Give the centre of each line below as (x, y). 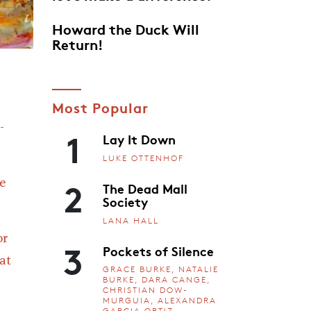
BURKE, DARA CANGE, (157, 280)
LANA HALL (131, 220)
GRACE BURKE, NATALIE (161, 269)
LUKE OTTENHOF (143, 158)
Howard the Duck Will (125, 29)
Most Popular (100, 107)
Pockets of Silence (158, 250)
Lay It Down (139, 139)
